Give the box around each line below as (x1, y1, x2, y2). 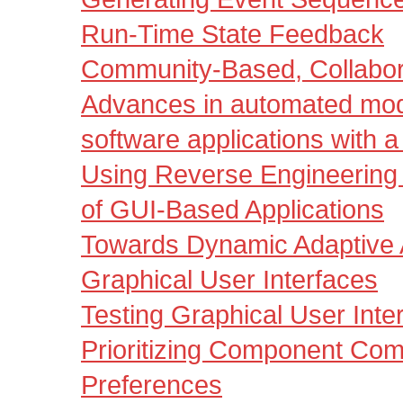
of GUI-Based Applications (81, 195, 384, 224)
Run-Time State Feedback (81, 20, 384, 49)
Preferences (81, 371, 222, 399)
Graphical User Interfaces (81, 265, 378, 294)
